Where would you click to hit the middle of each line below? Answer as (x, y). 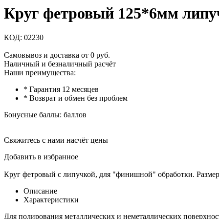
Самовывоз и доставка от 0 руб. (57, 55)
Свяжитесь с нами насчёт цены (56, 140)
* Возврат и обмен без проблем (76, 98)
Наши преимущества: (40, 72)
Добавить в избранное (41, 156)
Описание (40, 191)
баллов (75, 114)
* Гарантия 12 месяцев (61, 89)
